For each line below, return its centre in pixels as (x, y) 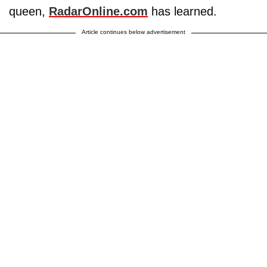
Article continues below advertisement (133, 32)
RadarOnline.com (98, 11)
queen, (29, 11)
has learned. (182, 11)
